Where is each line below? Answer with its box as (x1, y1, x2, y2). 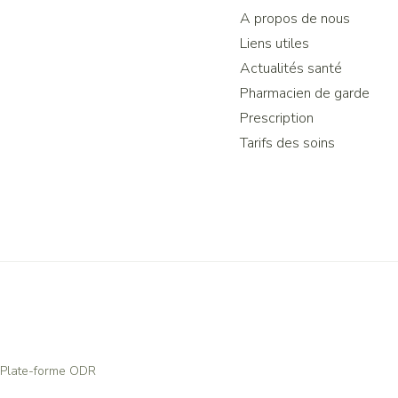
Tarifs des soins (240, 133, 335, 153)
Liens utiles (240, 34, 309, 53)
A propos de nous (240, 9, 350, 28)
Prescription (240, 108, 314, 128)
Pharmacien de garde (240, 84, 370, 103)
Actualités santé (240, 59, 342, 78)
